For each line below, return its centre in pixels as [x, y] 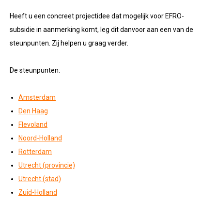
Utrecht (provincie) [47, 165]
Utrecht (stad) [40, 179]
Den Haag [33, 111]
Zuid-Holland [38, 192]
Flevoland [33, 124]
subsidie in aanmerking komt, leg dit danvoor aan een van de [101, 30]
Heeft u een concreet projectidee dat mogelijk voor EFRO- [97, 16]
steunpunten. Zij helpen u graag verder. [69, 43]
